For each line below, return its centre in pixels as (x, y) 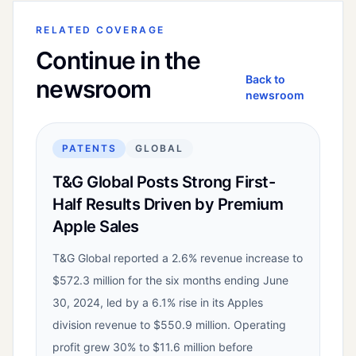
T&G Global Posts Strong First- (164, 182)
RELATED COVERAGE (101, 30)
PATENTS (89, 149)
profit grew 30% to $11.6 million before (153, 347)
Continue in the (118, 61)
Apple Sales (96, 227)
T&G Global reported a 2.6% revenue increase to (178, 258)
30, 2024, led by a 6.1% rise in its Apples (158, 303)
